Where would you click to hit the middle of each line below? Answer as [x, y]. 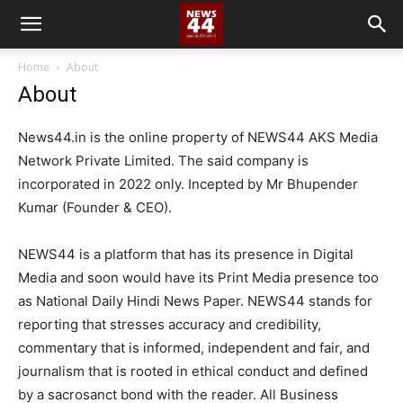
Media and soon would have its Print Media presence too [198, 278]
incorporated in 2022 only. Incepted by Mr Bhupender [188, 184]
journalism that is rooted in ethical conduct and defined [193, 371]
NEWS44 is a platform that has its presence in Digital [186, 254]
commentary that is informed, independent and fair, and [194, 348]
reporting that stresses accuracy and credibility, [170, 324]
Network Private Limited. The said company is [163, 161]
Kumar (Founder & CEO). [95, 207]
